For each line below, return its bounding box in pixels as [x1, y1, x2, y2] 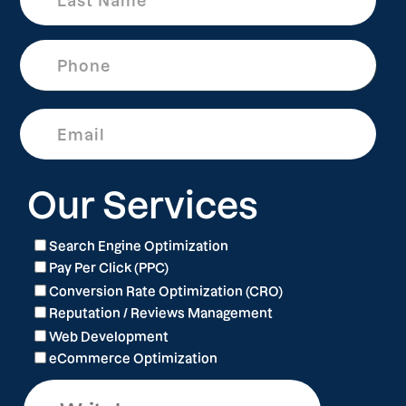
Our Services [27, 186, 258, 226]
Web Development [49, 330, 169, 344]
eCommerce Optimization [49, 352, 217, 366]
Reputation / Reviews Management [49, 306, 273, 321]
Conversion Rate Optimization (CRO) [49, 285, 283, 299]
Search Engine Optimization [49, 239, 228, 254]
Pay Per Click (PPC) [49, 261, 169, 275]
